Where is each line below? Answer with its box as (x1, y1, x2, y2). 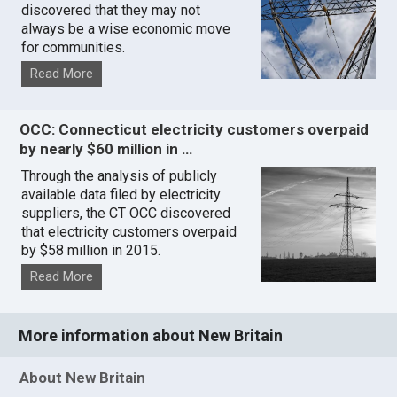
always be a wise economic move (21, 20, 231, 38)
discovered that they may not (21, 2, 201, 19)
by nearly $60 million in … (19, 140, 193, 159)
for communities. (21, 39, 126, 57)
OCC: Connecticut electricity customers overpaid (19, 121, 370, 139)
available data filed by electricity (21, 186, 222, 204)
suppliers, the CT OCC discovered (21, 205, 231, 222)
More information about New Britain (19, 325, 284, 345)
